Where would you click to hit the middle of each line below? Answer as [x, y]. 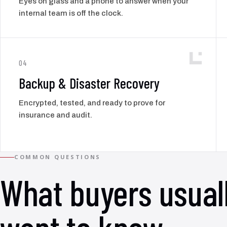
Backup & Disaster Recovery [89, 83]
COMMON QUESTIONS [58, 157]
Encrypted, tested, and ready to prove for [92, 103]
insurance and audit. [55, 115]
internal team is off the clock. [71, 13]
